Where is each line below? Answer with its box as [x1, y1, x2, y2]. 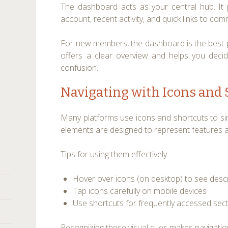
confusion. [61, 62, 99, 73]
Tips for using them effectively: [61, 149, 169, 160]
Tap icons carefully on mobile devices [73, 185, 207, 196]
